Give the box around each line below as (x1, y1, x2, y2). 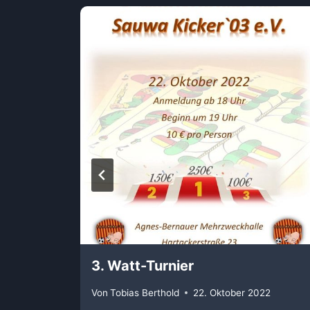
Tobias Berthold (110, 286, 180, 298)
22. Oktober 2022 (193, 286, 271, 298)
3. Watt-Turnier (91, 257, 194, 275)
